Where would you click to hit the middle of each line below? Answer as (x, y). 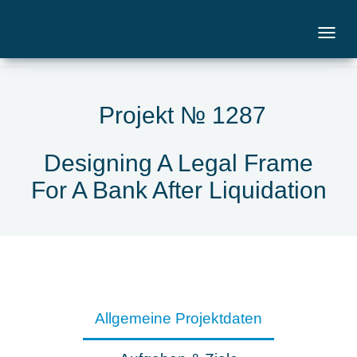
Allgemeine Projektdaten (178, 318)
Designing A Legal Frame (178, 163)
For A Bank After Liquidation (178, 190)
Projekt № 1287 (182, 115)
